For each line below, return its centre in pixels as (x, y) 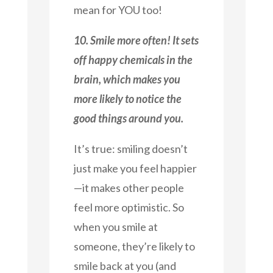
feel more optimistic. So (129, 207)
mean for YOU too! (118, 9)
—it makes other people (129, 187)
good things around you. (128, 118)
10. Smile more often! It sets (136, 40)
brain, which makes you (127, 79)
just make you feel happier (135, 168)
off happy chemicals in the (133, 59)
